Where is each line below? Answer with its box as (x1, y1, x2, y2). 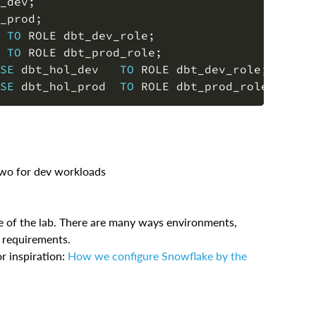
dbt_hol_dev (14, 62, 120, 77)
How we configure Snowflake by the (68, 249, 247, 263)
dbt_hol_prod (14, 79, 120, 94)
